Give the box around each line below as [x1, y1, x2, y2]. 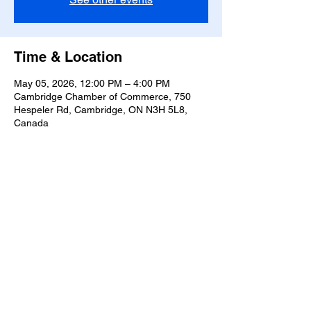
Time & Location [14, 49, 122, 65]
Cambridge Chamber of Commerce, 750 [14, 91, 191, 102]
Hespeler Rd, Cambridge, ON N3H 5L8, [14, 104, 187, 115]
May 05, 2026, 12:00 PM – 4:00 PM [14, 78, 170, 89]
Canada [14, 117, 49, 128]
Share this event [14, 192, 121, 208]
